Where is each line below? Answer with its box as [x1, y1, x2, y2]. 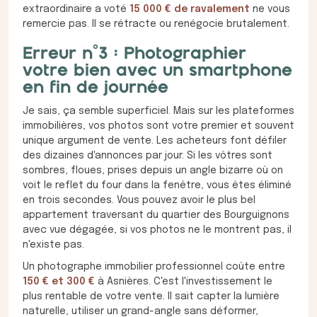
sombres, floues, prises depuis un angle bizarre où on [23, 166, 283, 176]
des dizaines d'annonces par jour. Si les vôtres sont [23, 151, 272, 161]
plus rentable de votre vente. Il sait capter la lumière [23, 292, 279, 302]
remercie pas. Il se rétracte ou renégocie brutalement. [23, 19, 289, 30]
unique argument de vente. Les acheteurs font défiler [23, 136, 287, 146]
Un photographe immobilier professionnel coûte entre [23, 262, 285, 272]
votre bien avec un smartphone [23, 63, 292, 80]
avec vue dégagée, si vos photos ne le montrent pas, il [23, 225, 292, 236]
